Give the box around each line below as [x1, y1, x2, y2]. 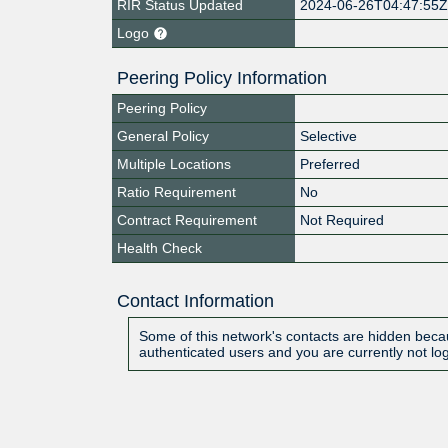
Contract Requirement [117, 211, 257, 228]
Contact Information [116, 290, 274, 311]
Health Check [117, 239, 202, 256]
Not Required [300, 211, 385, 228]
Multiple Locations [117, 155, 231, 172]
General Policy [117, 127, 209, 144]
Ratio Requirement [117, 183, 236, 200]
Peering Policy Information [117, 67, 327, 88]
